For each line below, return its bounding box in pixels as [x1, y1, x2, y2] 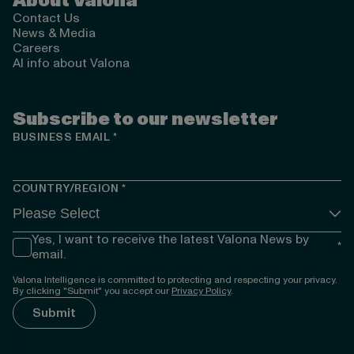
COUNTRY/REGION [13, 180, 119, 196]
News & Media [13, 24, 96, 42]
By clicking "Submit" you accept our [13, 284, 171, 298]
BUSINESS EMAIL [13, 129, 110, 145]
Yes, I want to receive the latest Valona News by [32, 230, 309, 248]
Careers [13, 39, 60, 57]
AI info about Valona [13, 54, 130, 72]
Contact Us [13, 9, 80, 27]
